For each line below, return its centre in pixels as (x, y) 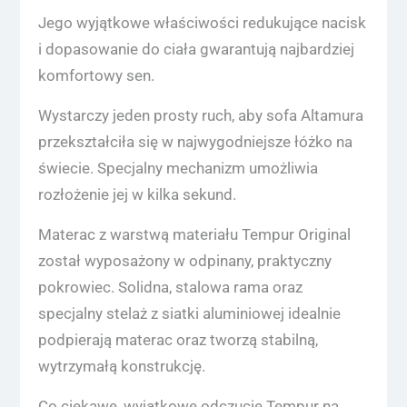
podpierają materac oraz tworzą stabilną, (178, 340)
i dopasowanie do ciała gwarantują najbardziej (196, 50)
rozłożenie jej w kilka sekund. (137, 195)
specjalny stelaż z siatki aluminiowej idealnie (189, 314)
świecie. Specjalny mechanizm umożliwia (178, 169)
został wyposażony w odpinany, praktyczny (184, 261)
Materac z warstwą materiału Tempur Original (194, 235)
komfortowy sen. (96, 76)
